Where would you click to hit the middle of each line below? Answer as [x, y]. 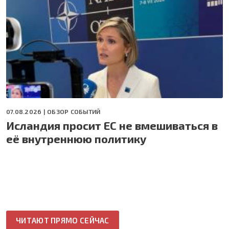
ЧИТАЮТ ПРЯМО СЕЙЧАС [63, 220]
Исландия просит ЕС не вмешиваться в [112, 125]
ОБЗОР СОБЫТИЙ [74, 111]
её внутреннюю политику [76, 138]
